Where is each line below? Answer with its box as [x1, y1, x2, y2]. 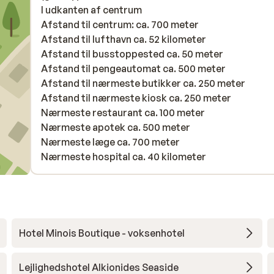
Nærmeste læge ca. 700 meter [41, 136, 180, 148]
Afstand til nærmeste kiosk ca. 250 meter [41, 92, 231, 104]
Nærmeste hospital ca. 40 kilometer [41, 150, 206, 163]
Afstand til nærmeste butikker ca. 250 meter [41, 77, 245, 89]
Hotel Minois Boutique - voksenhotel [18, 227, 185, 239]
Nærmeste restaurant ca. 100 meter [41, 106, 205, 119]
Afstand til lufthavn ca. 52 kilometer [41, 33, 206, 45]
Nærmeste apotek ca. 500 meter [41, 121, 190, 133]
